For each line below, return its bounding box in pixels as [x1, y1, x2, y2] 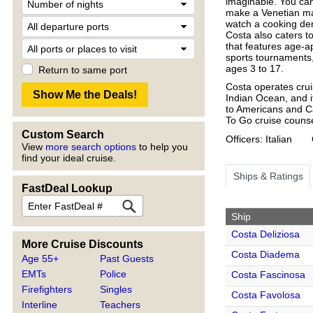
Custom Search [22, 129, 104, 140]
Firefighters [22, 284, 72, 295]
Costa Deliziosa [231, 228, 300, 240]
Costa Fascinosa [231, 268, 305, 280]
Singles [100, 284, 133, 295]
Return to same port [38, 64, 127, 75]
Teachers [100, 299, 141, 310]
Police [100, 268, 127, 279]
